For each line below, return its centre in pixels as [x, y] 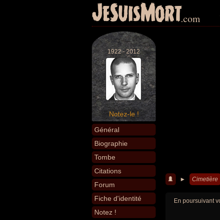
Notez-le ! [124, 114]
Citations [108, 171]
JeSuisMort [137, 14]
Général [107, 130]
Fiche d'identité [118, 198]
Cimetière [205, 179]
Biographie [111, 143]
